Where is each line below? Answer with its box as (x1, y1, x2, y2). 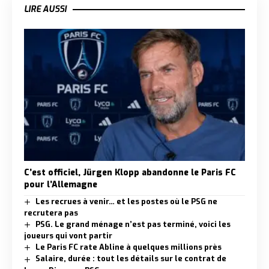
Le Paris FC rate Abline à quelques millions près (35, 242, 222, 253)
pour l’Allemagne (24, 179, 97, 191)
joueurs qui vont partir (24, 231, 112, 241)
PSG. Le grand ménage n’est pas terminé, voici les (35, 219, 231, 230)
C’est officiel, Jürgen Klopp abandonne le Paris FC (24, 167, 236, 179)
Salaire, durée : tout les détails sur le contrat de (35, 253, 226, 264)
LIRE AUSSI (24, 3, 67, 15)
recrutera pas (24, 208, 78, 219)
